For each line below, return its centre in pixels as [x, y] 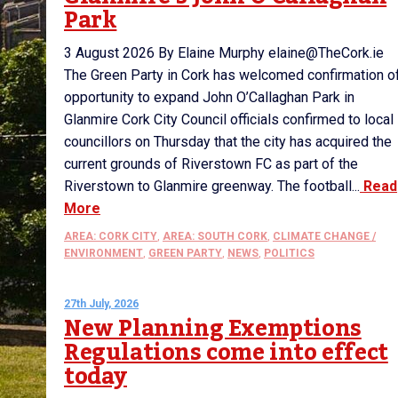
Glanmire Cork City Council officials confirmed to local [229, 119]
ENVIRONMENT [103, 253]
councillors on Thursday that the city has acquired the [228, 142]
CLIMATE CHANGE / [324, 236]
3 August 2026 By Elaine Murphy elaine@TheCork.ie [224, 53]
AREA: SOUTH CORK [215, 236]
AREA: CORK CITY [111, 236]
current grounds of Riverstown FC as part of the [211, 164]
